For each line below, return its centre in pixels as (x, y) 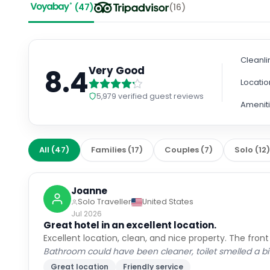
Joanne (89, 174)
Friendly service (153, 250)
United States (168, 185)
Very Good (117, 54)
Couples (182, 133)
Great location (80, 250)
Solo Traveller (105, 185)
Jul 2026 (87, 197)
